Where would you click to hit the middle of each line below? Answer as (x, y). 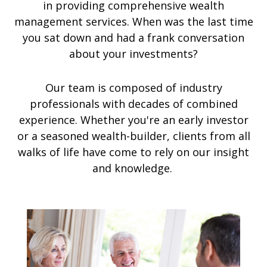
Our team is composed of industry (133, 88)
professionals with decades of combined (133, 104)
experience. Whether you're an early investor (133, 120)
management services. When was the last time (133, 21)
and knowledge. (133, 168)
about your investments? (133, 54)
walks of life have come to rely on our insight (133, 152)
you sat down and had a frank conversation (133, 38)
